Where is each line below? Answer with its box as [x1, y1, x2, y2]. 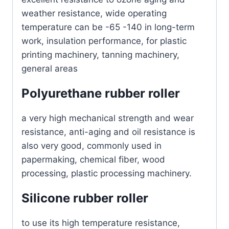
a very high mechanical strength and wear [21, 113, 194, 124]
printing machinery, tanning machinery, [21, 50, 179, 60]
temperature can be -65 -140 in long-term [21, 22, 195, 33]
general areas [21, 63, 78, 74]
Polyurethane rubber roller [21, 86, 180, 101]
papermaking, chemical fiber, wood [21, 154, 165, 165]
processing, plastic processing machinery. [21, 168, 192, 179]
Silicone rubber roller [21, 191, 148, 206]
